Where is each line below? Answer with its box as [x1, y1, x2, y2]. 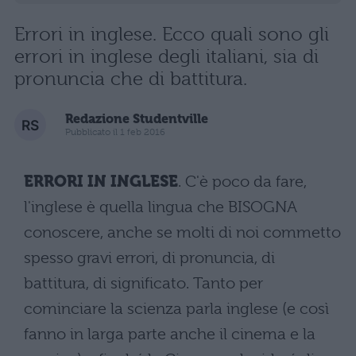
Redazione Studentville [65, 111, 208, 127]
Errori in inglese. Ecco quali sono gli [14, 22, 329, 45]
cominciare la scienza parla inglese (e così [24, 299, 329, 318]
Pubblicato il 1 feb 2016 [65, 126, 165, 138]
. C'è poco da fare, [178, 172, 307, 191]
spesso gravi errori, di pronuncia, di [24, 248, 275, 267]
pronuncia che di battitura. [14, 67, 247, 90]
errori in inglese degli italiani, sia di [14, 44, 319, 68]
